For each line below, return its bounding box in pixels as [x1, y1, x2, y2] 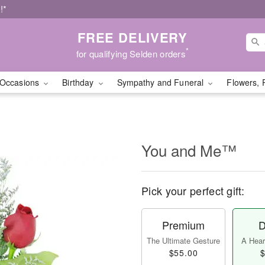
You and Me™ [141, 139, 237, 161]
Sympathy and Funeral [117, 76, 206, 88]
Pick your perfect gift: [141, 183, 244, 198]
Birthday [62, 76, 96, 88]
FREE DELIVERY [77, 27, 188, 47]
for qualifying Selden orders [76, 47, 186, 60]
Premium [162, 217, 205, 232]
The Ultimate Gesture [147, 235, 220, 246]
